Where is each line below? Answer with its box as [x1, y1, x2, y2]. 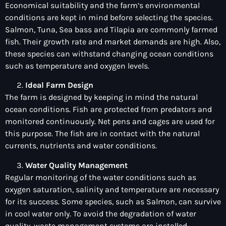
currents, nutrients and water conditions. [5, 141, 157, 151]
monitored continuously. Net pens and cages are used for [5, 117, 215, 127]
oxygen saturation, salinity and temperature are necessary [5, 184, 219, 194]
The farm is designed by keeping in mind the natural [5, 92, 198, 102]
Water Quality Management [25, 160, 128, 170]
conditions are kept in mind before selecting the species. [5, 13, 213, 23]
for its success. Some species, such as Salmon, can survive [5, 196, 221, 206]
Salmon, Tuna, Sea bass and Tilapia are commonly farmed [5, 25, 217, 35]
